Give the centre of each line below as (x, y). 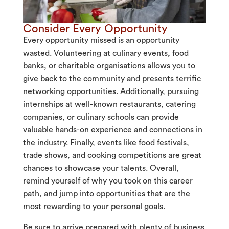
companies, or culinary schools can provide (101, 117)
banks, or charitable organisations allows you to (109, 66)
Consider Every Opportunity (95, 29)
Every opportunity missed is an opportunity (101, 41)
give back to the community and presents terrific (112, 79)
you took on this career (151, 181)
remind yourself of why (65, 181)
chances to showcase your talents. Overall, (101, 168)
